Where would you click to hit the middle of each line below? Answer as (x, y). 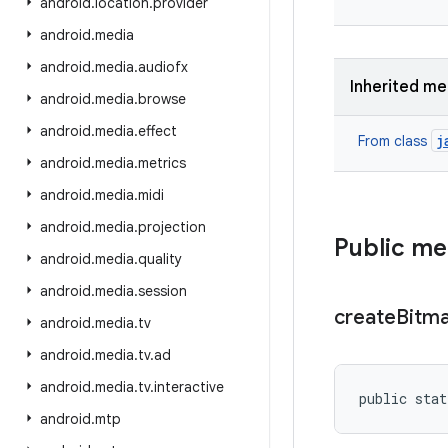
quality (160, 259)
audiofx (163, 67)
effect (157, 131)
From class (394, 141)
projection (172, 227)
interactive (189, 387)
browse (162, 99)
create (365, 317)
